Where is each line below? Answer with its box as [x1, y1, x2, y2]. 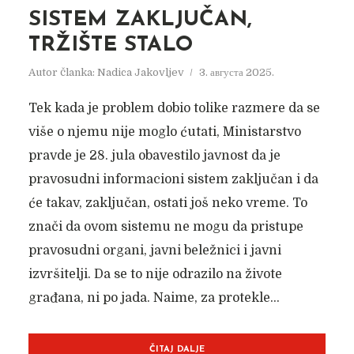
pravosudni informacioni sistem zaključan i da [28, 172, 318, 186]
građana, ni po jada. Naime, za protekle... [28, 291, 280, 305]
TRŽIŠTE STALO [28, 35, 193, 56]
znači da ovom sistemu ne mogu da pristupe [28, 220, 303, 234]
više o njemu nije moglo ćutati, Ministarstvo [28, 125, 301, 139]
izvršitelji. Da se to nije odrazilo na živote [28, 267, 282, 281]
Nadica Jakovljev [96, 66, 184, 78]
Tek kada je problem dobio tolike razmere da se [28, 101, 320, 115]
